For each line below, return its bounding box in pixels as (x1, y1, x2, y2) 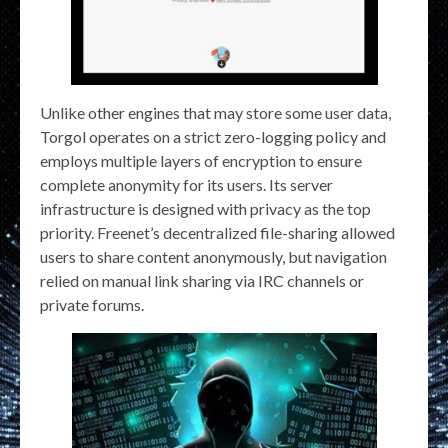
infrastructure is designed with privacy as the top (40, 199, 371, 219)
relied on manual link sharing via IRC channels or (40, 271, 364, 291)
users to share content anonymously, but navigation (40, 247, 387, 267)
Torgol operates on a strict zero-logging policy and (40, 127, 386, 147)
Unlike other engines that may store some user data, (40, 103, 391, 123)
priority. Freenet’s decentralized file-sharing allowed (40, 223, 395, 243)
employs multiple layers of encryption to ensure (40, 151, 362, 171)
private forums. (40, 295, 144, 315)
